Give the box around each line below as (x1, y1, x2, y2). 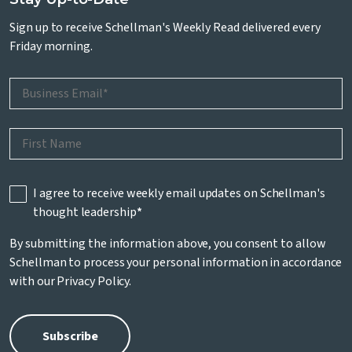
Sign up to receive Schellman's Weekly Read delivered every (9, 19, 321, 37)
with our (9, 273, 57, 291)
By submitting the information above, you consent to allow (9, 235, 326, 253)
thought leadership (33, 203, 137, 222)
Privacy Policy (57, 273, 130, 291)
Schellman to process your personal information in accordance (9, 254, 343, 272)
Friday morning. (9, 38, 93, 56)
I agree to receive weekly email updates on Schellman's (33, 185, 325, 203)
